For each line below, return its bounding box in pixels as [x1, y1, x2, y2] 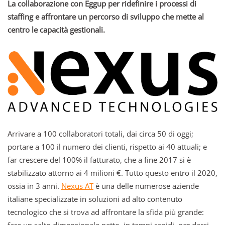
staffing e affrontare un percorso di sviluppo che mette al [8, 12, 204, 22]
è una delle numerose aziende [93, 181, 199, 191]
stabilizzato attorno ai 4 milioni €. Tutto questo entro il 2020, [8, 168, 217, 178]
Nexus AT [61, 181, 93, 191]
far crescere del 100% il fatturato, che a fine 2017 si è [8, 155, 191, 165]
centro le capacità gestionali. [8, 25, 105, 35]
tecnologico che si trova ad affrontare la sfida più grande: [8, 207, 204, 217]
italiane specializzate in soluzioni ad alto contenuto [8, 194, 182, 204]
